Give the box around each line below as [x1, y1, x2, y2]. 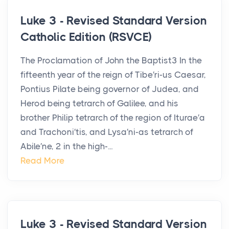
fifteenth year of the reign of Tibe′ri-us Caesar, [20, 70, 206, 80]
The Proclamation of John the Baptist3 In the [20, 55, 202, 66]
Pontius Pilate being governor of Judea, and [20, 84, 199, 95]
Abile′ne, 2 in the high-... [20, 141, 112, 152]
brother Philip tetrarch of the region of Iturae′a [20, 112, 205, 123]
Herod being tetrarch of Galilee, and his [20, 98, 178, 109]
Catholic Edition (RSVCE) [20, 30, 152, 44]
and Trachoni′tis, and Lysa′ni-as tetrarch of [20, 127, 193, 138]
